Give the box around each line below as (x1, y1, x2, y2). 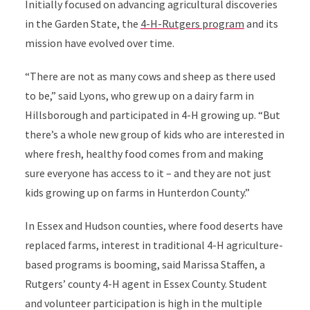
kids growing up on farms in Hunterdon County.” (24, 185, 250, 199)
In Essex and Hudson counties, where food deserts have (24, 219, 283, 232)
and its (244, 17, 278, 30)
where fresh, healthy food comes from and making (24, 147, 264, 161)
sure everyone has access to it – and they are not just (24, 166, 271, 180)
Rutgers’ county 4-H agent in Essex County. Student (24, 277, 267, 291)
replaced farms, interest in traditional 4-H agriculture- (24, 238, 283, 252)
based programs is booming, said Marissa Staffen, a (24, 257, 265, 271)
